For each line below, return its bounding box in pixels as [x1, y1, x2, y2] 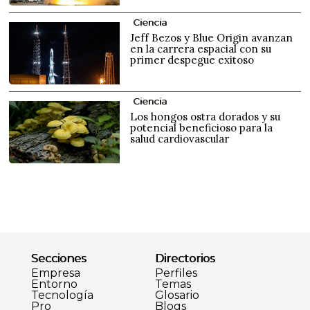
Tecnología [30, 288, 93, 302]
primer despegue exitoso [130, 53, 255, 66]
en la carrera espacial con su [130, 42, 272, 55]
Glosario [154, 288, 199, 302]
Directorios [154, 251, 215, 265]
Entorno [30, 277, 77, 291]
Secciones [30, 251, 86, 265]
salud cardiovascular [130, 131, 230, 145]
